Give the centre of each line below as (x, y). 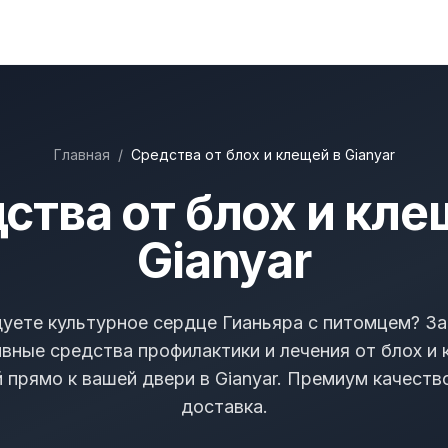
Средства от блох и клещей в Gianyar (262, 154)
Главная (81, 154)
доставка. (224, 406)
